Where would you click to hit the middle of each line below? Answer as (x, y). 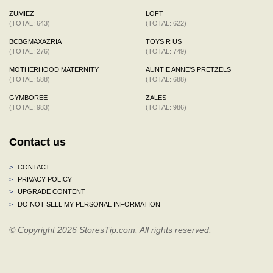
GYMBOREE (28, 97)
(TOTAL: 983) (30, 107)
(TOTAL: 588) (30, 79)
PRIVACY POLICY (44, 179)
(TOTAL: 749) (166, 51)
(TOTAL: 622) (166, 23)
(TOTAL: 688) (166, 79)
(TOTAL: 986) (166, 107)
